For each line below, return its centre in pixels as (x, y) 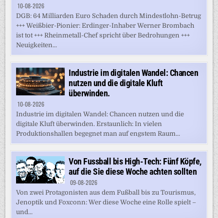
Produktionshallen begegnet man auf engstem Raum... (98, 133)
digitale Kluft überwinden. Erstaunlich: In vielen (89, 124)
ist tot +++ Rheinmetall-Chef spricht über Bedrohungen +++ (103, 35)
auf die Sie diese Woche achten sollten (133, 171)
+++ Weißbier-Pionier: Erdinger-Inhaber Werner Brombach (105, 25)
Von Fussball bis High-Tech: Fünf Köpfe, (135, 161)
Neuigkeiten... (37, 45)
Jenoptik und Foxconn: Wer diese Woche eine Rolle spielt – (106, 202)
